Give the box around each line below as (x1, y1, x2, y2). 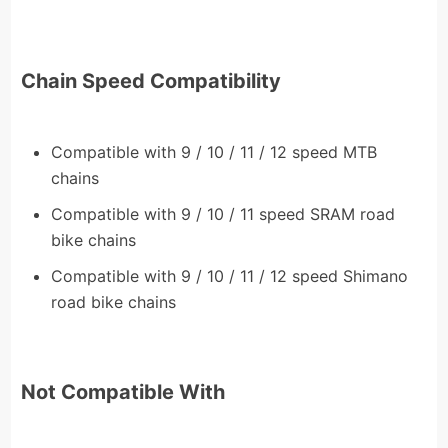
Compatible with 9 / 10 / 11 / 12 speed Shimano (51, 265, 409, 286)
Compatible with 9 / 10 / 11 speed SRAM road (51, 203, 396, 224)
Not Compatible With (21, 379, 226, 404)
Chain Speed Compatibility (21, 68, 282, 93)
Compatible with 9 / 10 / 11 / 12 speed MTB (51, 141, 378, 162)
